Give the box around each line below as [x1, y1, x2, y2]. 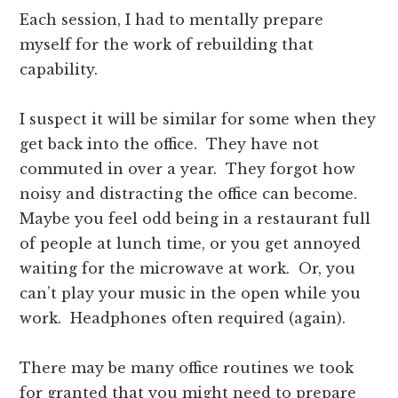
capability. [20, 60, 99, 79]
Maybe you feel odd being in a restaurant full [20, 210, 371, 228]
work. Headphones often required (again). [20, 309, 346, 328]
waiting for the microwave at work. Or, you [20, 259, 356, 278]
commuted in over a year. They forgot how [20, 160, 356, 179]
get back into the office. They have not [20, 135, 320, 154]
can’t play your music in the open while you [20, 284, 362, 303]
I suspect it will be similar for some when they [20, 110, 377, 129]
